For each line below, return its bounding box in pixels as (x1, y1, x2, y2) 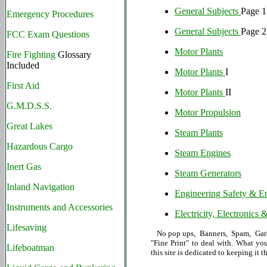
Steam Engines (175, 148, 231, 158)
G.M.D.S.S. (7, 101, 52, 111)
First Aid (7, 80, 42, 91)
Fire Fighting (7, 49, 55, 60)
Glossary (55, 49, 91, 60)
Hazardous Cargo (7, 141, 73, 151)
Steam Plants (175, 128, 223, 138)
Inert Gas (7, 162, 41, 172)
